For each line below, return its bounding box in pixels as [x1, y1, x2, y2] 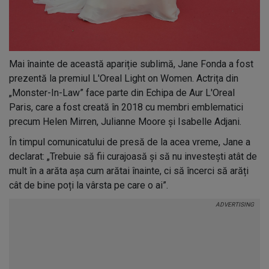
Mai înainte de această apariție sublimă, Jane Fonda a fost [9, 58, 253, 70]
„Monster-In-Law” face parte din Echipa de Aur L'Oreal [9, 86, 235, 98]
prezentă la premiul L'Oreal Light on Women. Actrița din [9, 72, 238, 84]
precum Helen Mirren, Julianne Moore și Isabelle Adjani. [9, 115, 241, 127]
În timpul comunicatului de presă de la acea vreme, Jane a [9, 136, 250, 148]
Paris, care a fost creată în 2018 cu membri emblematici [9, 101, 243, 113]
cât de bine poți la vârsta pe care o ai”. [9, 179, 168, 191]
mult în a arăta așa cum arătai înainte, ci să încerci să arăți [9, 165, 249, 177]
